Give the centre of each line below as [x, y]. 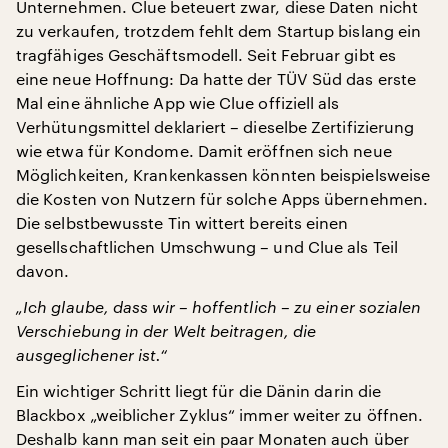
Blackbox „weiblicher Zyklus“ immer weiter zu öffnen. [220, 414]
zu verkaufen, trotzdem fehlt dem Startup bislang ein [219, 30]
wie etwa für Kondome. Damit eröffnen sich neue [204, 150]
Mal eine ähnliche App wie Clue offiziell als [178, 102]
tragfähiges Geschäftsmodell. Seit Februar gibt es [206, 54]
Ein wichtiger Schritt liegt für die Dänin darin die [199, 390]
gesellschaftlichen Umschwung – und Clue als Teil [207, 246]
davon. [43, 270]
